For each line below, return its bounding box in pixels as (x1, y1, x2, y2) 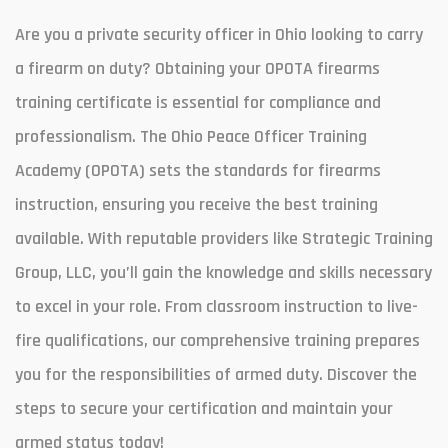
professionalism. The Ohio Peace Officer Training (15, 125, 367, 148)
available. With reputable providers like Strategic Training (15, 227, 433, 250)
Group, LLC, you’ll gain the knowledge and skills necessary (15, 261, 432, 284)
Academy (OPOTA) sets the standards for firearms (15, 159, 381, 182)
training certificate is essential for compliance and (15, 91, 381, 114)
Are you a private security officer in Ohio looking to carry (15, 23, 423, 46)
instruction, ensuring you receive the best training (15, 193, 378, 216)
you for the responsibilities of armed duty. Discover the (15, 363, 417, 386)
